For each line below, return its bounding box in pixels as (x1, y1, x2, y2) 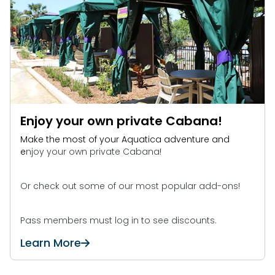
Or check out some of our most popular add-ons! (20, 180, 240, 192)
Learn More (20, 235, 81, 250)
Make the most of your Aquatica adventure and (20, 133, 230, 145)
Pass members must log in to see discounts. (20, 214, 217, 227)
